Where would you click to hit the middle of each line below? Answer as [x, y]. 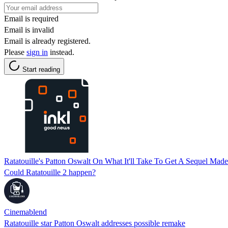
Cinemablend [25, 212]
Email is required [31, 18]
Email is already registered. [47, 41]
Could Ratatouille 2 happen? [50, 172]
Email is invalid [29, 30]
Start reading [41, 69]
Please [15, 52]
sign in [37, 52]
